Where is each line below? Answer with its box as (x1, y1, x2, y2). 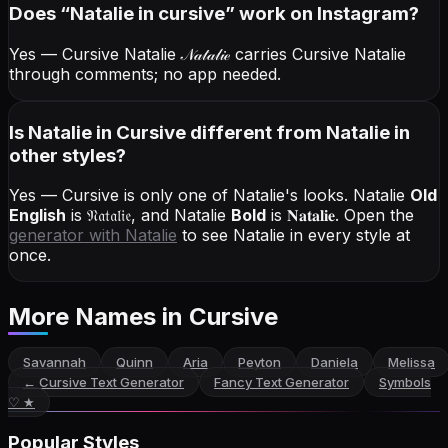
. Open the (335, 205, 414, 226)
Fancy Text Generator (214, 374, 349, 391)
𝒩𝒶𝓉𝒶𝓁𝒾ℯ (181, 43, 230, 64)
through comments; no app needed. (9, 63, 281, 84)
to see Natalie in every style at (177, 225, 410, 246)
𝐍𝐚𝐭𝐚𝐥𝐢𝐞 (287, 205, 335, 226)
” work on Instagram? (225, 2, 419, 26)
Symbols (379, 374, 431, 391)
